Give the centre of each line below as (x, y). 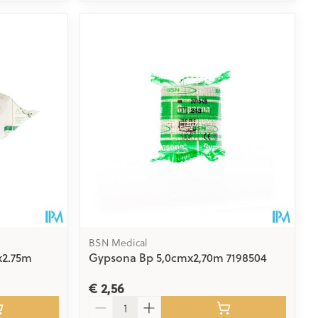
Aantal (106, 302)
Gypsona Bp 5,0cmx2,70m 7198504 (178, 258)
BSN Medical (119, 243)
